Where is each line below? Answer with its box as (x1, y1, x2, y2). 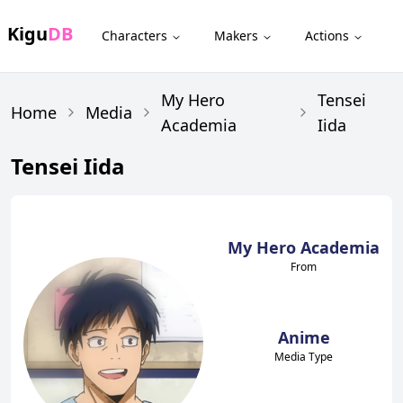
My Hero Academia (228, 237, 381, 258)
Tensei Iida (11, 151, 125, 181)
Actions (305, 27, 349, 44)
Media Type (274, 349, 334, 364)
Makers (214, 27, 258, 44)
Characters (102, 27, 167, 44)
